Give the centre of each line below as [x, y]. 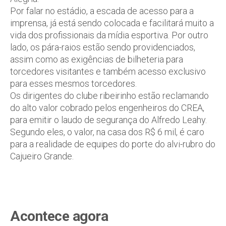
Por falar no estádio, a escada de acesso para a [102, 11]
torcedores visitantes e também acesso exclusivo [108, 71]
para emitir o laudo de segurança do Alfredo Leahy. [108, 120]
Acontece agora [59, 216]
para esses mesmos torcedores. [73, 83]
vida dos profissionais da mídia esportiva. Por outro [109, 35]
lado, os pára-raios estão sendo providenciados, [103, 47]
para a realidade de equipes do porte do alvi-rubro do [113, 144]
